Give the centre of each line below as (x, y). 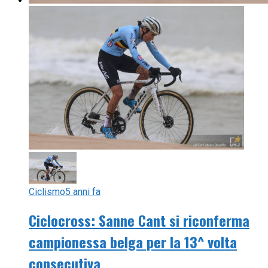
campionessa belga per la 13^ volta (133, 241)
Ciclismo (47, 191)
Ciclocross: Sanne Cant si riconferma (139, 220)
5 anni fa (83, 191)
